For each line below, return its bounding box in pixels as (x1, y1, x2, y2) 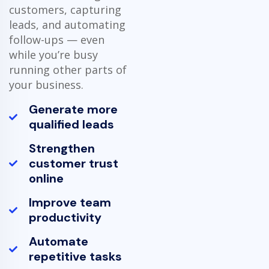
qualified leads (28, 116, 114, 132)
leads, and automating (9, 17, 125, 32)
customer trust (28, 155, 118, 171)
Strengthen (28, 140, 95, 156)
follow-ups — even (9, 32, 104, 47)
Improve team (28, 194, 111, 210)
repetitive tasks (28, 248, 122, 264)
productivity (28, 209, 101, 225)
